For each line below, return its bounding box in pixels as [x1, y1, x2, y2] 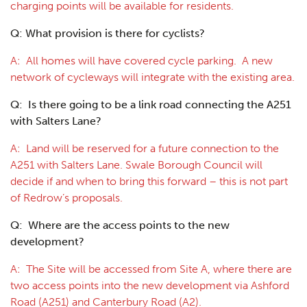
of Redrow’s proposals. [10, 191, 123, 204]
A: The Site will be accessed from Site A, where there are [10, 262, 292, 275]
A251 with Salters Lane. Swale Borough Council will [10, 158, 262, 171]
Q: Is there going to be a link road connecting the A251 [10, 97, 291, 111]
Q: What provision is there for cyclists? [10, 26, 205, 40]
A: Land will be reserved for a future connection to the [10, 141, 279, 155]
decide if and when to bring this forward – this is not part [10, 174, 288, 188]
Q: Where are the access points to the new [10, 218, 230, 232]
